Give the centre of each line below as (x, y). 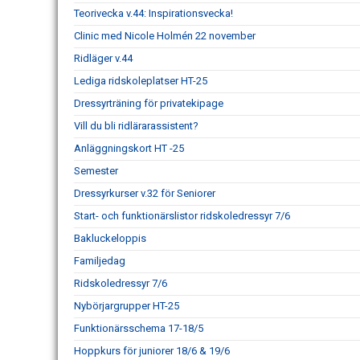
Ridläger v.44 (103, 58)
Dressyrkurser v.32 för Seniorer (145, 193)
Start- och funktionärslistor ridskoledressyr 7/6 (182, 216)
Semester (96, 171)
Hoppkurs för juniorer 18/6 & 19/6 (152, 351)
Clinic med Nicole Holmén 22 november (165, 36)
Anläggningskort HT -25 (129, 148)
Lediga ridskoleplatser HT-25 (141, 81)
